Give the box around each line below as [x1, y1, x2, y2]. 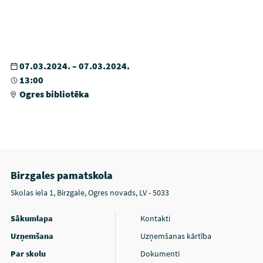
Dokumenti [140, 248, 180, 259]
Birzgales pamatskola [10, 168, 113, 183]
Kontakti [140, 213, 170, 224]
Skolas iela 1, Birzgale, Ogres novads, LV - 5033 [10, 187, 169, 198]
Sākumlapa [10, 213, 53, 224]
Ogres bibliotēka [17, 88, 89, 100]
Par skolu [10, 248, 46, 259]
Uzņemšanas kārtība [140, 231, 211, 242]
